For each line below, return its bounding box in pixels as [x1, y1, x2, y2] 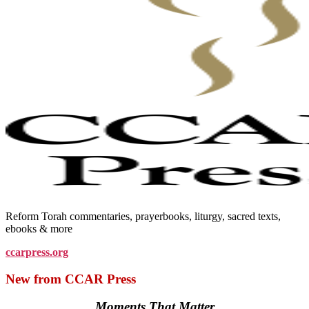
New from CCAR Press [6, 271, 136, 286]
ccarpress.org [6, 246, 68, 258]
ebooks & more [6, 222, 72, 235]
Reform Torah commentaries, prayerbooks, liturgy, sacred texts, [6, 210, 281, 222]
